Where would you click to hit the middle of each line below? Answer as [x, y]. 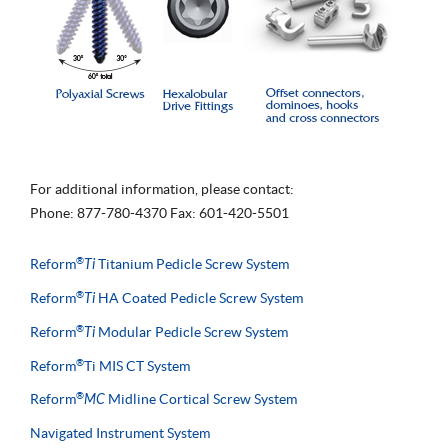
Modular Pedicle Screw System [193, 331]
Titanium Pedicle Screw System [193, 263]
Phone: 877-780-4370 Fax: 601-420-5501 [159, 212]
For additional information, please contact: [162, 188]
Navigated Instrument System [120, 432]
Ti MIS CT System [137, 365]
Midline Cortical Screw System [202, 398]
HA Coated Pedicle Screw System [200, 297]
